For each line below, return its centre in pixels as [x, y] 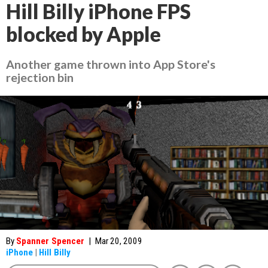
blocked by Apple [83, 34]
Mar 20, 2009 [119, 241]
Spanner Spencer [50, 241]
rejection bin [40, 77]
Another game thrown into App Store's [111, 64]
